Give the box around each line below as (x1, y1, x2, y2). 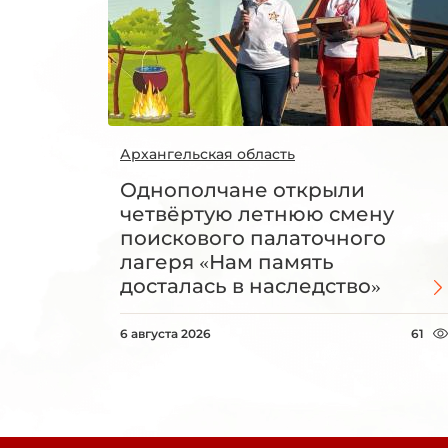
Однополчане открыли (120, 178, 365, 203)
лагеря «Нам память (120, 250, 334, 275)
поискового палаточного (120, 226, 386, 251)
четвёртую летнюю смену (120, 202, 394, 227)
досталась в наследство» (120, 274, 381, 299)
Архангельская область (120, 145, 295, 164)
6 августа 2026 (120, 326, 211, 342)
